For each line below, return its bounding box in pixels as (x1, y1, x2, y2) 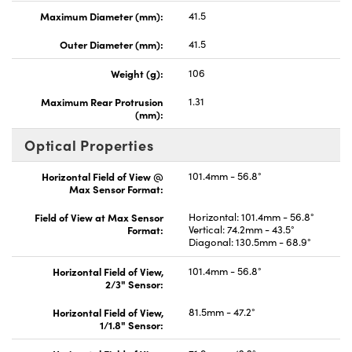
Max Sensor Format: (69, 181, 163, 196)
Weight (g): (111, 65, 163, 80)
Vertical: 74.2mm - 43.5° (189, 222, 295, 236)
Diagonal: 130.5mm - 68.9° (189, 234, 311, 249)
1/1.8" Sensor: (100, 317, 163, 332)
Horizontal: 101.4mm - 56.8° (189, 209, 314, 224)
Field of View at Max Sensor (35, 209, 163, 224)
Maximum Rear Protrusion (41, 93, 163, 108)
